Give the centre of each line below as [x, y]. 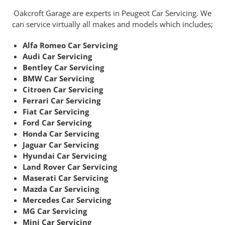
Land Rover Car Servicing [70, 167]
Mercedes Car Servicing [67, 200]
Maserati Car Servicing [65, 178]
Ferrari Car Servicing [62, 101]
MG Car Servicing [55, 211]
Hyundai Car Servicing [65, 156]
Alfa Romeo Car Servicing [70, 45]
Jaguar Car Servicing [61, 145]
